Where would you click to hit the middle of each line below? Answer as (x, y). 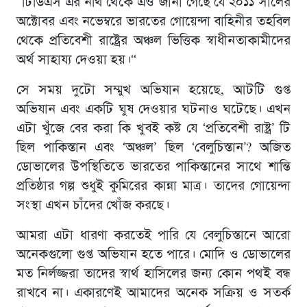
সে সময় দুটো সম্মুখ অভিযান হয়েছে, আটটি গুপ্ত (153, 90)
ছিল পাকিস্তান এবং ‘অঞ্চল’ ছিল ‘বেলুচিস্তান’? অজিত (153, 148)
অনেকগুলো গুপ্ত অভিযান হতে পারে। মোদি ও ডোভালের (153, 255)
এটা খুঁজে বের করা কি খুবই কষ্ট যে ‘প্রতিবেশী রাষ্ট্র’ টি (153, 128)
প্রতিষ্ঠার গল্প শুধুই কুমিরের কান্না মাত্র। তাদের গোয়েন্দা (153, 186)
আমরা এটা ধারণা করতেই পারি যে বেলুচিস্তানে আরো (153, 235)
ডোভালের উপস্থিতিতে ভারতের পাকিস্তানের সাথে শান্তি (153, 167)
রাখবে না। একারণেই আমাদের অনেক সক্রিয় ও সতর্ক (153, 293)
